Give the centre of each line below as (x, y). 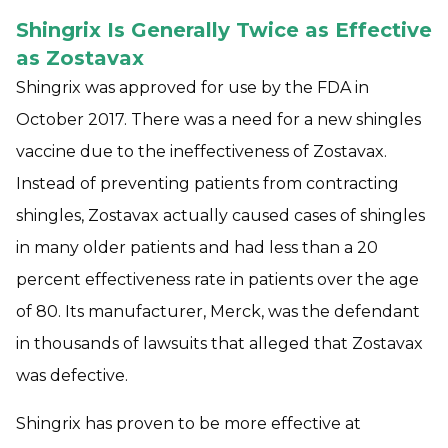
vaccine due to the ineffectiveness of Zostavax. (201, 151)
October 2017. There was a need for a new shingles (218, 119)
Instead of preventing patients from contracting (207, 183)
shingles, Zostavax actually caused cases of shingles (220, 215)
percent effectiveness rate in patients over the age (217, 279)
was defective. (72, 375)
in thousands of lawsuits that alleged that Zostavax (219, 343)
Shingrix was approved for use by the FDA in (192, 87)
